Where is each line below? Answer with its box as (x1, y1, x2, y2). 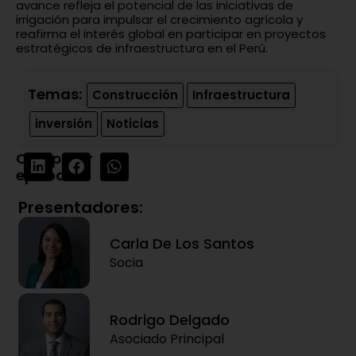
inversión (35, 114, 92, 132)
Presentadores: (18, 195, 143, 219)
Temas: (28, 83, 85, 104)
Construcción (92, 86, 178, 103)
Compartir (16, 148, 93, 168)
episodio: (16, 164, 83, 185)
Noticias (106, 114, 159, 132)
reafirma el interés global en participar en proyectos (16, 25, 326, 42)
